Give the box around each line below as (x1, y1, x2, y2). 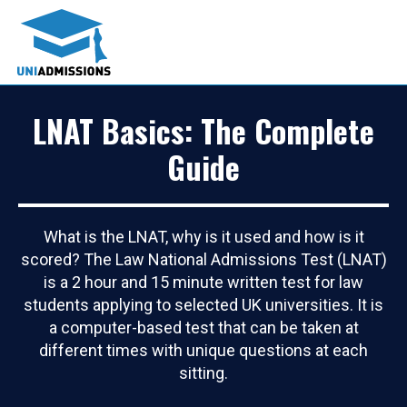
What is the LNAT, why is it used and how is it (43, 226, 364, 246)
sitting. (179, 362, 228, 382)
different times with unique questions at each (39, 340, 368, 360)
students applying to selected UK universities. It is (24, 294, 383, 314)
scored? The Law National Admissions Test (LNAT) (20, 249, 387, 269)
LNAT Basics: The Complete (33, 106, 374, 154)
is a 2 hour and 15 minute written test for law (44, 272, 363, 292)
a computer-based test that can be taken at (48, 317, 359, 337)
